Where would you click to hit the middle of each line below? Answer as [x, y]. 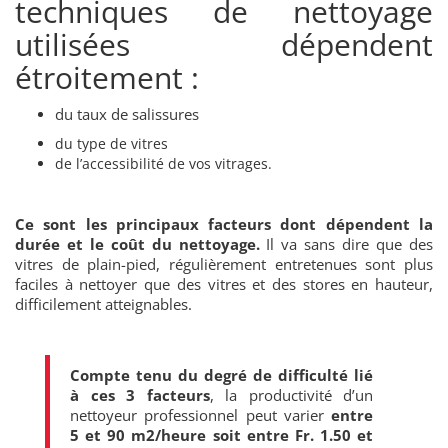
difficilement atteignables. [103, 303]
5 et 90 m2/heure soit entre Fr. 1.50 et [221, 434]
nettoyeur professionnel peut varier [200, 414]
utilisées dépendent [224, 44]
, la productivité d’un [291, 394]
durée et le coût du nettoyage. [137, 243]
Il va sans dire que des [346, 243]
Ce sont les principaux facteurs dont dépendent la [224, 223]
